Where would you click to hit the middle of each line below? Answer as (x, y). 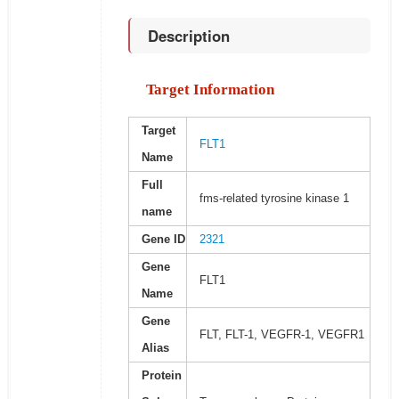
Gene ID (163, 240)
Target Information (210, 90)
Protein (161, 376)
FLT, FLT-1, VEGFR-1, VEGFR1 (281, 335)
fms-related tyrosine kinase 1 (274, 199)
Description (188, 36)
